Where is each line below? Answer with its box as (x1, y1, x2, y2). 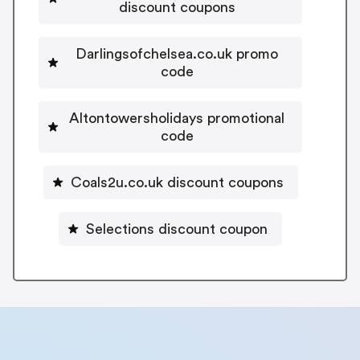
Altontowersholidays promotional (69, 110, 284, 125)
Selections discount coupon (86, 221, 268, 236)
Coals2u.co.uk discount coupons (70, 174, 284, 190)
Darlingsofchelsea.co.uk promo (76, 46, 278, 61)
